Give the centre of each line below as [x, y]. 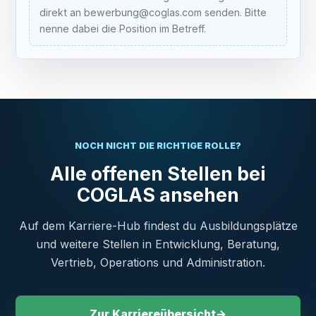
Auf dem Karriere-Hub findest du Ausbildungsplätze [158, 226]
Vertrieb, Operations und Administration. [158, 262]
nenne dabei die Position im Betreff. [123, 29]
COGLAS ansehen [158, 195]
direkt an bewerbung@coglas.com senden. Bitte [153, 12]
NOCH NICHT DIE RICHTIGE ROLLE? [158, 146]
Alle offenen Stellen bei [158, 174]
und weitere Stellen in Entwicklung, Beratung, [158, 244]
